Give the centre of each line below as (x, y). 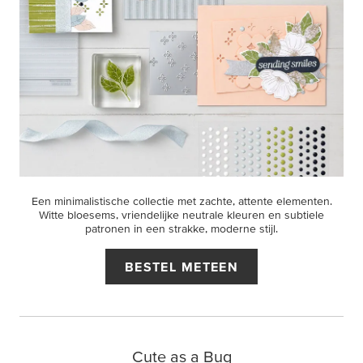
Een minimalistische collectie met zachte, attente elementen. (181, 201)
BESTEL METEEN (181, 267)
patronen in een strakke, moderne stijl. (181, 228)
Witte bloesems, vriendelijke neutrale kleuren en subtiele (181, 215)
